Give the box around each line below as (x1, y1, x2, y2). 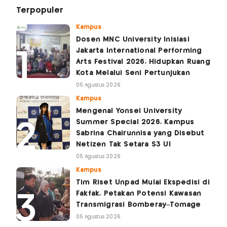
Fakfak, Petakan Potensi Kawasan (76, 190, 202, 197)
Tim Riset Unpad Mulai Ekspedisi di (76, 178, 210, 186)
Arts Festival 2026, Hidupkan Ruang (76, 58, 210, 65)
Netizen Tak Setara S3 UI (76, 140, 171, 148)
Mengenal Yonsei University (76, 107, 182, 115)
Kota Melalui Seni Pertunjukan (76, 69, 190, 77)
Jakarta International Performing (76, 47, 202, 54)
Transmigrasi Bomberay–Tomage (76, 201, 201, 208)
